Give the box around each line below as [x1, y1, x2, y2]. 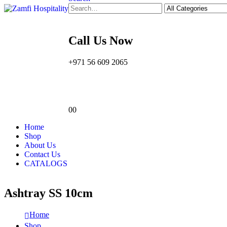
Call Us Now [68, 33, 133, 47]
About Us [24, 140, 56, 149]
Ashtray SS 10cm [4, 186, 93, 200]
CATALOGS [24, 159, 67, 168]
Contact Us [24, 149, 60, 159]
